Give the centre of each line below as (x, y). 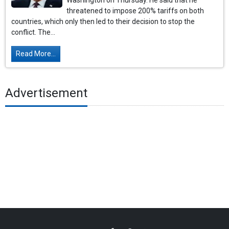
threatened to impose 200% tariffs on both (135, 11)
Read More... (36, 54)
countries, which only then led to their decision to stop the (103, 22)
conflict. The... (33, 32)
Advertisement (46, 93)
